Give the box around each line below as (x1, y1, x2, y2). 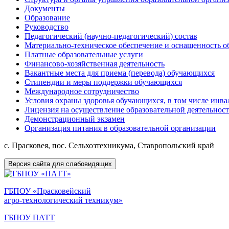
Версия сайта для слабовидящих (8, 160, 112, 168)
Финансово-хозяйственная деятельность (25, 59, 165, 68)
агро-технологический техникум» (4, 196, 123, 204)
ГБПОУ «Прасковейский (4, 187, 91, 195)
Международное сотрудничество (25, 87, 139, 96)
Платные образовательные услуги (25, 50, 143, 59)
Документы (25, 4, 65, 13)
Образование (25, 13, 70, 22)
